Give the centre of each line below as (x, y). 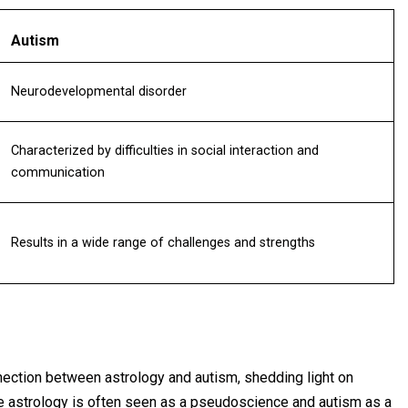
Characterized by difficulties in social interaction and (165, 151)
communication (58, 173)
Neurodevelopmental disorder (99, 92)
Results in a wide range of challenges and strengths (163, 243)
